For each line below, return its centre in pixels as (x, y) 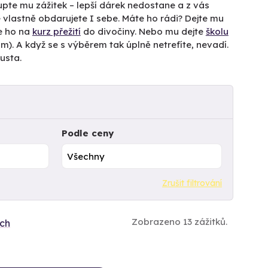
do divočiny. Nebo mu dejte (143, 31)
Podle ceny (87, 133)
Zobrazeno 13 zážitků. (179, 221)
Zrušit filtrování (192, 183)
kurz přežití (56, 31)
